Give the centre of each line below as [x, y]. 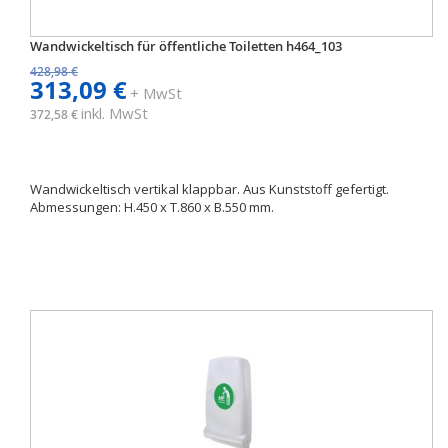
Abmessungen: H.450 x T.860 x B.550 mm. [152, 207]
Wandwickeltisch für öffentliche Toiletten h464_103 [186, 46]
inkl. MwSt [114, 113]
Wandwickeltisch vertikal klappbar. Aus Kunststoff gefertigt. [209, 189]
